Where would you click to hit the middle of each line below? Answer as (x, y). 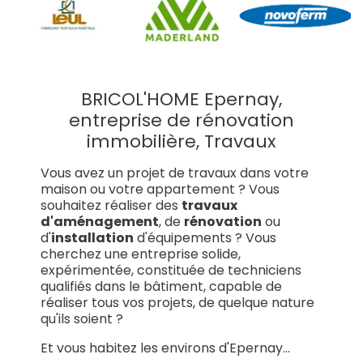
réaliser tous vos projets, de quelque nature (177, 302)
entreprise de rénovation (181, 120)
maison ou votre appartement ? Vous (160, 189)
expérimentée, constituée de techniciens (171, 270)
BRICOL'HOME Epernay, (181, 99)
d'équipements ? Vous (205, 237)
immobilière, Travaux (181, 141)
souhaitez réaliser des (111, 205)
